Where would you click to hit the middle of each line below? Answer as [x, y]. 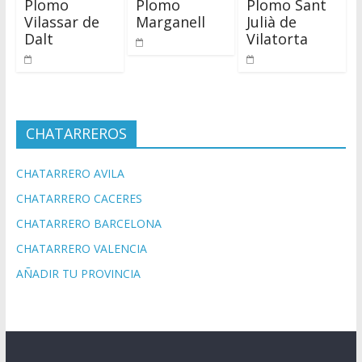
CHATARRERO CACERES [79, 199]
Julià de [272, 22]
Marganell [170, 22]
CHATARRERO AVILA [70, 174]
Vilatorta [278, 39]
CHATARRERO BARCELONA [88, 224]
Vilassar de [61, 22]
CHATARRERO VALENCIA [81, 249]
